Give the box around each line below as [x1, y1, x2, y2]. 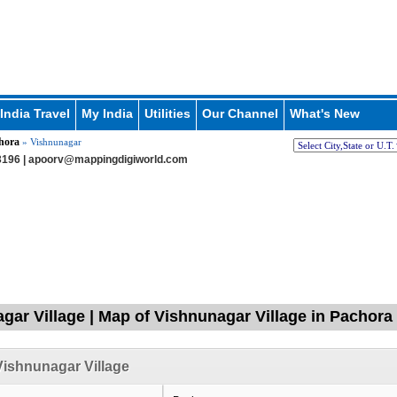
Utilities [144, 106, 191, 121]
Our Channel [201, 106, 278, 121]
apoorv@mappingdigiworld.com [27, 153, 188, 166]
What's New [289, 106, 360, 121]
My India [81, 106, 133, 121]
